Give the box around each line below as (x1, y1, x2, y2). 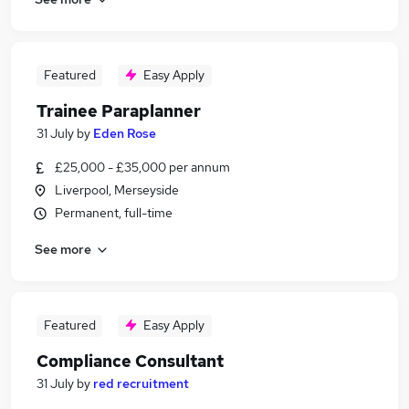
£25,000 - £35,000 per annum (55, 159, 230, 175)
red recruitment (93, 375, 189, 392)
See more (35, 240, 91, 257)
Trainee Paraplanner (37, 100, 201, 121)
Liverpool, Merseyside (55, 182, 179, 198)
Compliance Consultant (37, 351, 224, 372)
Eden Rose (93, 125, 156, 142)
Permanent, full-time (55, 204, 173, 221)
